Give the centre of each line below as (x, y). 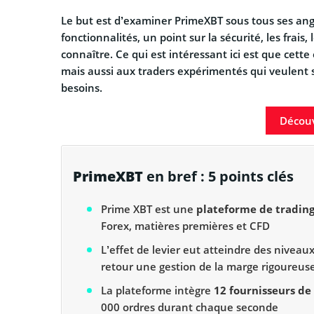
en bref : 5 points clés (218, 176)
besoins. (82, 87)
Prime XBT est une (149, 209)
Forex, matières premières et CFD (185, 225)
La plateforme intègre (157, 290)
